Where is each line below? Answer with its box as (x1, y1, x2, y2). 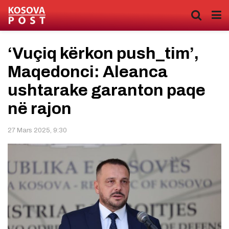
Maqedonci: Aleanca (8, 63, 168, 81)
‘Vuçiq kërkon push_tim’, (8, 44, 199, 62)
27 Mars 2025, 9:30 (8, 126, 67, 134)
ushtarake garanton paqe (8, 81, 205, 99)
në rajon (8, 100, 72, 118)
